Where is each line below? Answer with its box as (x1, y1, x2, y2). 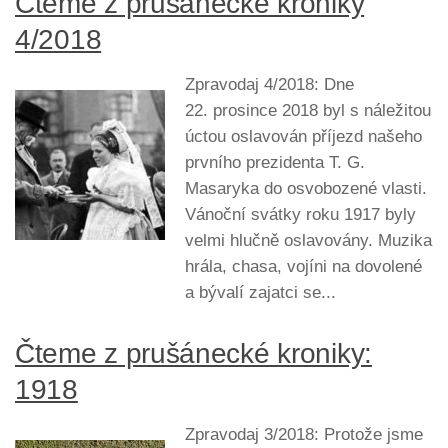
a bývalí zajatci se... (185, 282, 336, 302)
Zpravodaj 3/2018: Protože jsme (185, 424, 423, 444)
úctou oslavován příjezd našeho (185, 126, 422, 146)
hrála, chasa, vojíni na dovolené (185, 256, 422, 276)
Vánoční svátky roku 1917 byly (185, 204, 416, 224)
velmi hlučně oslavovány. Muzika (185, 230, 432, 250)
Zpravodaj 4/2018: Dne (185, 74, 354, 94)
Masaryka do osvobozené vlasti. (185, 178, 427, 198)
